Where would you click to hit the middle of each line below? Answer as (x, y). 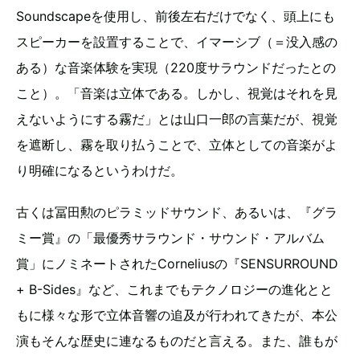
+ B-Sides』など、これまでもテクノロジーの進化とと (174, 290)
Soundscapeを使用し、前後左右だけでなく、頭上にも (176, 16)
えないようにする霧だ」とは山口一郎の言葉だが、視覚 (177, 119)
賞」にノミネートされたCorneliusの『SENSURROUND (177, 264)
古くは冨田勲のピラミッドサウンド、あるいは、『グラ (177, 213)
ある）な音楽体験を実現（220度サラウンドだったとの (176, 68)
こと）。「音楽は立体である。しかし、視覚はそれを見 (177, 94)
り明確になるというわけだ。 (100, 171)
